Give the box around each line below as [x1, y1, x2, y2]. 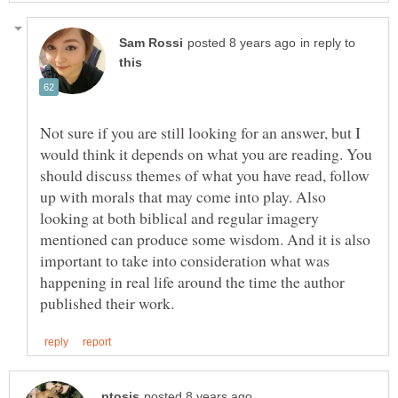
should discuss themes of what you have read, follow [40, 163, 370, 186]
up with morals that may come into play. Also [40, 185, 326, 207]
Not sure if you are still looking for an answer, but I [40, 121, 361, 143]
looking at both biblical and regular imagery [40, 206, 319, 228]
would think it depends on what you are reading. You [40, 142, 372, 164]
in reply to [300, 36, 355, 50]
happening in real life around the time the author [40, 270, 345, 292]
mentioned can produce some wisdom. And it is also [40, 227, 370, 250]
